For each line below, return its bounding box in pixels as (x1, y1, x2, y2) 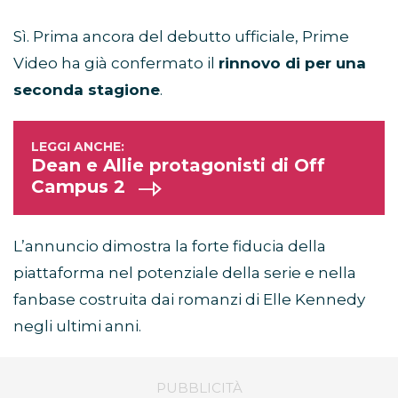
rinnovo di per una (219, 54, 366, 73)
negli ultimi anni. (13, 317, 141, 336)
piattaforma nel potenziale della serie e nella (13, 264, 356, 283)
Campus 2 (31, 176, 125, 198)
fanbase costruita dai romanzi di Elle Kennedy (13, 291, 365, 309)
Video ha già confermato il (13, 54, 219, 73)
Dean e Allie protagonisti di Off (31, 155, 325, 177)
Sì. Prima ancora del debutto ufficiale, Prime (13, 28, 349, 46)
